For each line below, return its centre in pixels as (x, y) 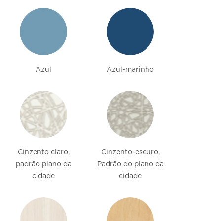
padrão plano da (43, 164)
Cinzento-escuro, (130, 152)
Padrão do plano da (130, 164)
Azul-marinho (130, 69)
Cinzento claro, (43, 152)
